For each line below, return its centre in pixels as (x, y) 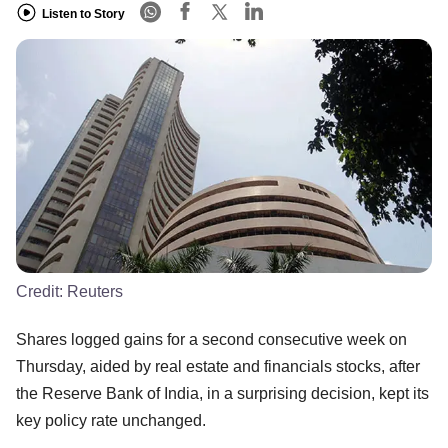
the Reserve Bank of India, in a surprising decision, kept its (222, 393)
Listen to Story (83, 13)
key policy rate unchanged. (111, 420)
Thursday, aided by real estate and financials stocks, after (218, 366)
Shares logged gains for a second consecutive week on (211, 339)
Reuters (95, 291)
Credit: (41, 291)
